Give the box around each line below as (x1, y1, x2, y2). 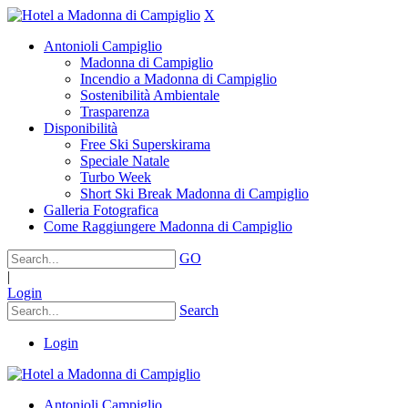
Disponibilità (44, 120, 117, 136)
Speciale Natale (80, 153, 169, 168)
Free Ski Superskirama (80, 137, 210, 152)
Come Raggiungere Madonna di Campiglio (44, 219, 292, 234)
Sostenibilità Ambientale (80, 87, 219, 103)
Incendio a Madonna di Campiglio (80, 71, 277, 87)
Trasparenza (80, 104, 149, 119)
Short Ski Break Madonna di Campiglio (80, 186, 309, 201)
